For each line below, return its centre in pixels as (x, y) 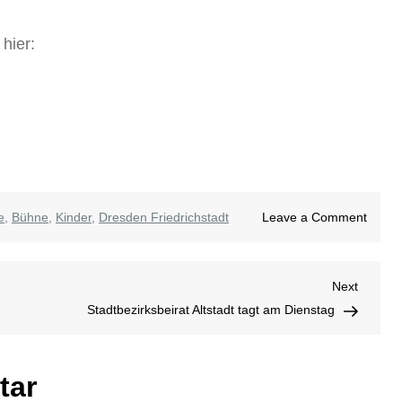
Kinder (74, 218)
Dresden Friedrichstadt (164, 218)
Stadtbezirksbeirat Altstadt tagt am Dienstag (211, 310)
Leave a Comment (315, 218)
